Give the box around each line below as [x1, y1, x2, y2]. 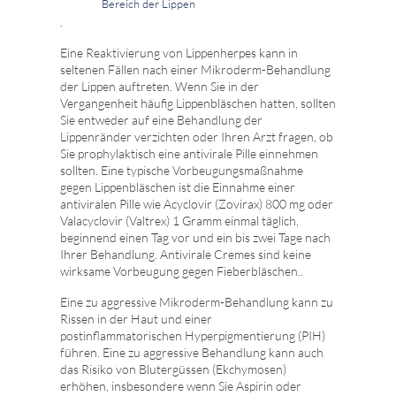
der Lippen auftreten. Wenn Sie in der [60, 79, 259, 95]
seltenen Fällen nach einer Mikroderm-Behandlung [60, 62, 331, 78]
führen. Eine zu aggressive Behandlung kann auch [60, 345, 324, 361]
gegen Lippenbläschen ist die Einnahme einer [60, 179, 295, 195]
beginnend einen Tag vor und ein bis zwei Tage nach [60, 230, 331, 246]
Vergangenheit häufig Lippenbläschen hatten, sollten [60, 95, 336, 111]
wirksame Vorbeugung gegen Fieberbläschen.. [60, 263, 303, 279]
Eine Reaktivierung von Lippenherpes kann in [60, 45, 298, 61]
